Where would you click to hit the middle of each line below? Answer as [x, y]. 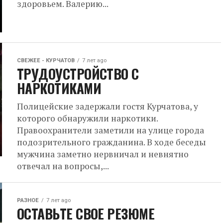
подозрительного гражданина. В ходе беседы [111, 142]
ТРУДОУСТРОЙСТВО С [78, 74]
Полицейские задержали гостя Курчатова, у [108, 106]
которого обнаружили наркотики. [87, 118]
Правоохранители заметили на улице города [111, 130]
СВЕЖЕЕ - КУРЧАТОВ [46, 60]
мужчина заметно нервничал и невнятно [103, 154]
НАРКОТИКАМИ [59, 88]
